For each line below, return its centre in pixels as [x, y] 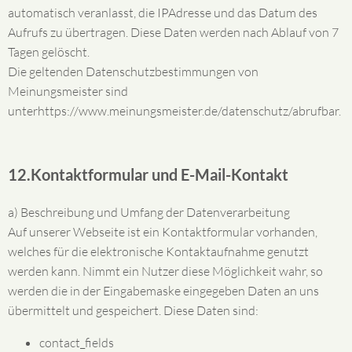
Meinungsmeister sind [68, 91]
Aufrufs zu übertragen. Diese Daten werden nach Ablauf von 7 [173, 32]
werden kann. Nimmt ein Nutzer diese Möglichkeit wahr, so [165, 271]
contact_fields [77, 343]
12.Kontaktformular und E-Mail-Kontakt [148, 174]
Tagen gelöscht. [49, 52]
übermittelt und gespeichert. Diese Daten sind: [133, 310]
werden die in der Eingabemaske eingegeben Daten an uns [163, 291]
